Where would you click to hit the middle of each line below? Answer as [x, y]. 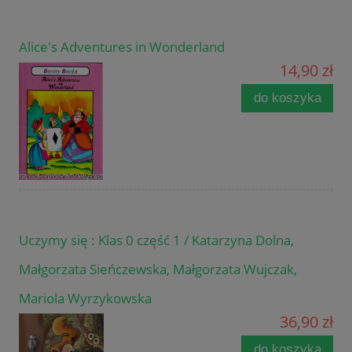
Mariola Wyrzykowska [85, 299]
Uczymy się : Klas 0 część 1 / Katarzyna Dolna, [156, 240]
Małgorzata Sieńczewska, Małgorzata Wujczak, [158, 269]
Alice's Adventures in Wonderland [122, 47]
